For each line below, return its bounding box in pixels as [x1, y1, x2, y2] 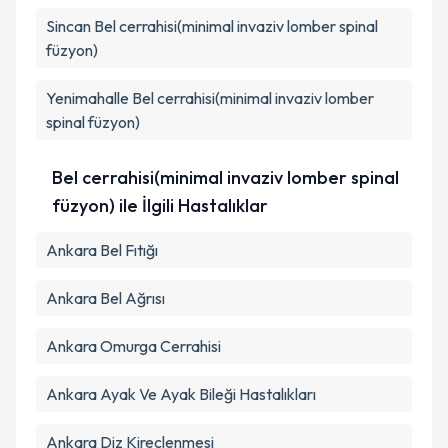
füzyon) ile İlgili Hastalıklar [51, 194, 268, 217]
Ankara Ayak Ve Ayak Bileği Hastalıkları [46, 384, 316, 404]
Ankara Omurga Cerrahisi [46, 336, 221, 356]
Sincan [46, 16, 91, 36]
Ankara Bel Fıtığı [46, 240, 158, 260]
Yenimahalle [46, 88, 129, 108]
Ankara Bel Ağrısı [46, 288, 165, 308]
